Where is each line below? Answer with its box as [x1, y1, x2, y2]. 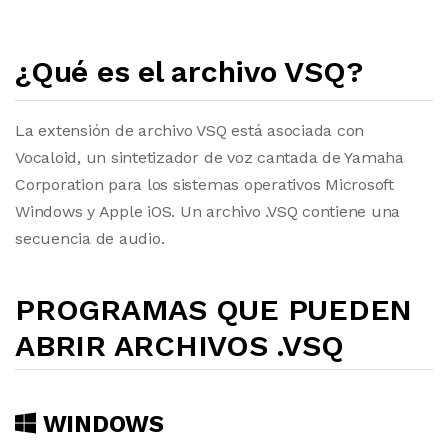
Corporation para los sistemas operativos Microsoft [15, 175, 395, 194]
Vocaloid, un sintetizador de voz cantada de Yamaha [15, 148, 405, 167]
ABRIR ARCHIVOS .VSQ [15, 328, 344, 363]
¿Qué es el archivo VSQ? [15, 54, 363, 89]
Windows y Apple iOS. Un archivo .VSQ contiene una [15, 202, 401, 221]
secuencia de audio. [15, 229, 165, 248]
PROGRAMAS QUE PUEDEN [15, 292, 413, 327]
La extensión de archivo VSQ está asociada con [15, 121, 365, 140]
